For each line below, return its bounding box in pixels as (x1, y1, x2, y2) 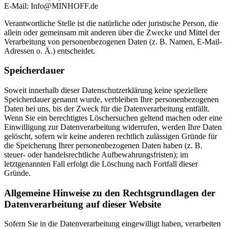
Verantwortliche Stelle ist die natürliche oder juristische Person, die (4, 18, 218, 28)
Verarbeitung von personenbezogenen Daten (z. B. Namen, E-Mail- (4, 37, 222, 46)
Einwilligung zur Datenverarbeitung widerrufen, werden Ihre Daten (4, 123, 222, 131)
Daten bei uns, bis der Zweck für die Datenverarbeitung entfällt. (4, 104, 210, 113)
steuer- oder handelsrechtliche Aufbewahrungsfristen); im (4, 150, 188, 159)
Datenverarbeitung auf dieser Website (4, 198, 161, 210)
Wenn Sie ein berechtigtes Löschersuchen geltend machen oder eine (4, 113, 222, 122)
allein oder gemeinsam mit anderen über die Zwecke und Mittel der (4, 28, 220, 37)
